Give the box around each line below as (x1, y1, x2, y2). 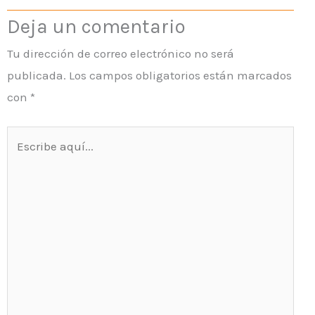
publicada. (7, 68, 66, 83)
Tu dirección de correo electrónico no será (7, 46, 234, 61)
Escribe (6, 129, 46, 143)
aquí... (6, 150, 40, 165)
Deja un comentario (7, 15, 186, 39)
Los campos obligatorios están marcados (69, 68, 292, 83)
